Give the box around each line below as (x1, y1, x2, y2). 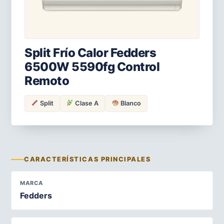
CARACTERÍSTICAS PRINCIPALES (24, 155, 151, 163)
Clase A (73, 99, 99, 107)
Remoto (24, 73, 69, 88)
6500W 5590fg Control (24, 59, 160, 74)
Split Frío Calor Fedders (24, 45, 156, 60)
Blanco (118, 99, 141, 107)
